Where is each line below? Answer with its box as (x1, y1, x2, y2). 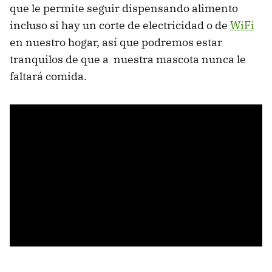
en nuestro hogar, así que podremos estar (10, 35, 222, 49)
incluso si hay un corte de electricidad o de (10, 18, 230, 32)
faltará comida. (10, 69, 87, 83)
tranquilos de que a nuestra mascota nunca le (10, 52, 246, 66)
